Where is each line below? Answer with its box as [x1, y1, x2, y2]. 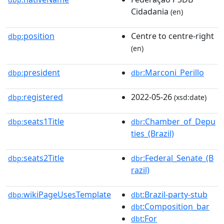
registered [23, 91, 63, 102]
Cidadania [131, 5, 168, 17]
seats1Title [23, 115, 64, 127]
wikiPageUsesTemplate [23, 188, 111, 200]
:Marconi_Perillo [143, 66, 204, 78]
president [23, 66, 60, 78]
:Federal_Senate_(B [143, 152, 213, 163]
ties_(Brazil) [131, 127, 174, 139]
